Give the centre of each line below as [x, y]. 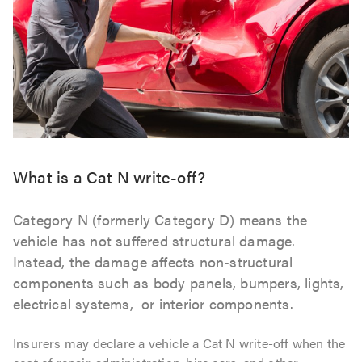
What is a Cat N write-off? [109, 177]
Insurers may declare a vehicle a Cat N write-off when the [179, 343]
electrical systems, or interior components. [153, 304]
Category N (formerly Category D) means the [160, 220]
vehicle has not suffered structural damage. [154, 241]
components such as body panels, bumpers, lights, [179, 283]
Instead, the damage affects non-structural [153, 262]
